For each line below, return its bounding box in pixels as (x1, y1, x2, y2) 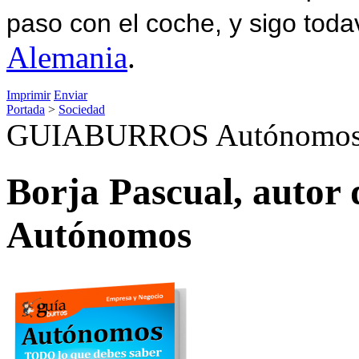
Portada (6, 102, 45, 116)
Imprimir (6, 87, 50, 102)
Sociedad (58, 102, 105, 116)
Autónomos (6, 213, 192, 256)
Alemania (6, 39, 127, 75)
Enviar (54, 87, 87, 102)
